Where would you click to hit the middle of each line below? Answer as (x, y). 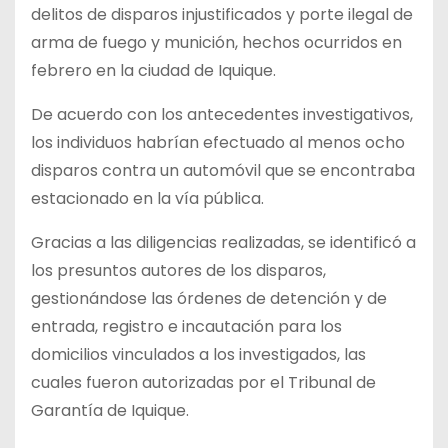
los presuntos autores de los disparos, (178, 270)
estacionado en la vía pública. (147, 198)
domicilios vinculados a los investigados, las (198, 354)
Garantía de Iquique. (110, 410)
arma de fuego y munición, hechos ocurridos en (216, 42)
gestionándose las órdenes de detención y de (209, 298)
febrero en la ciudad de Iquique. (153, 70)
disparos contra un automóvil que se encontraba (223, 170)
